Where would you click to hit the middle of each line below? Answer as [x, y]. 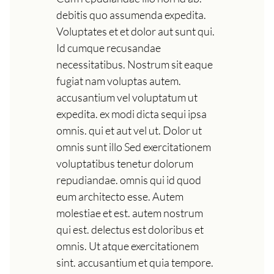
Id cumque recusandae [109, 47]
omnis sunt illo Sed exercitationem [134, 146]
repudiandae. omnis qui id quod [129, 180]
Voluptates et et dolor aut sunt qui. [135, 31]
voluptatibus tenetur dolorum [125, 163]
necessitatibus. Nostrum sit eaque [135, 64]
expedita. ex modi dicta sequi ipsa [131, 113]
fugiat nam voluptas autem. [119, 80]
